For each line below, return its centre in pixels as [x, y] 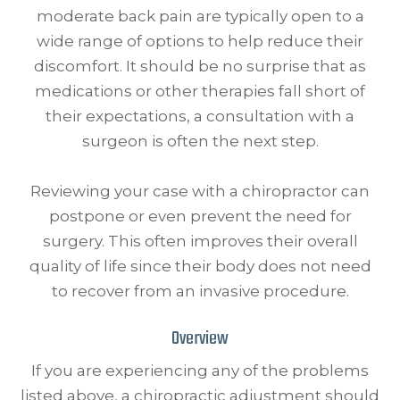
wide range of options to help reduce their [200, 42]
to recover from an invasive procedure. [200, 292]
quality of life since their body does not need [200, 267]
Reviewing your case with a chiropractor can [200, 192]
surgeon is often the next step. [200, 142]
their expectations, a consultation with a [200, 117]
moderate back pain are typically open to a [200, 17]
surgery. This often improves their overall [200, 242]
